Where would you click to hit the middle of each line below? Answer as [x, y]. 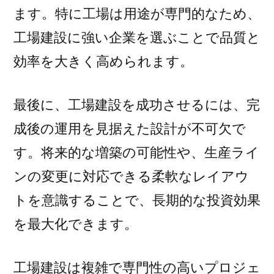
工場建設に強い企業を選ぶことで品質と [137, 37]
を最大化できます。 [76, 224]
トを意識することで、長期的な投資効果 [137, 200]
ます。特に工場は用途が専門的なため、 [137, 13]
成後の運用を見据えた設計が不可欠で [130, 128]
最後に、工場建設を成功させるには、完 [137, 105]
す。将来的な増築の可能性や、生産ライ [136, 152]
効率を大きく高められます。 [103, 61]
